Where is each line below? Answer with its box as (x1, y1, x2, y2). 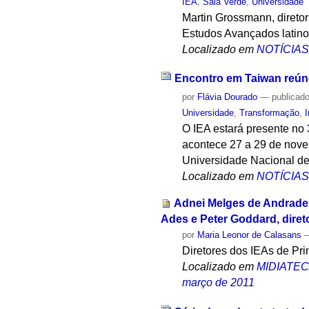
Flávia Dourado (197, 92, 258, 103)
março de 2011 (182, 276, 255, 288)
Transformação (239, 108, 300, 119)
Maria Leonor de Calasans (197, 229, 302, 240)
